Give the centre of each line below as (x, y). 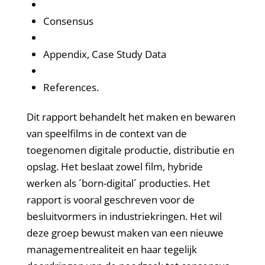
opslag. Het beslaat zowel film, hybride (114, 167)
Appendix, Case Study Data (106, 54)
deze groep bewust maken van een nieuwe (125, 233)
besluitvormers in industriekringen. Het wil (124, 216)
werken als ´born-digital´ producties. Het (118, 183)
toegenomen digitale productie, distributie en (130, 150)
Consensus (69, 21)
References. (71, 87)
